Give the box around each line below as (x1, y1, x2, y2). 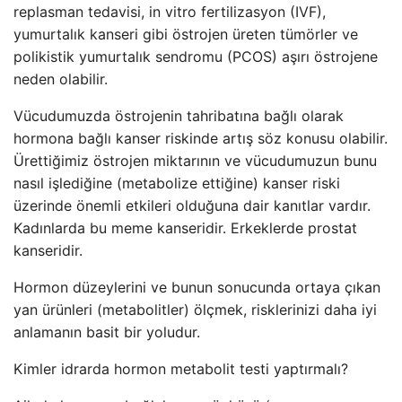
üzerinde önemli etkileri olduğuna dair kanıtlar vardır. (13, 197, 371, 214)
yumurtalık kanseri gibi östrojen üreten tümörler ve (13, 25, 358, 43)
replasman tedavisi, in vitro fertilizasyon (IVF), (13, 3, 326, 21)
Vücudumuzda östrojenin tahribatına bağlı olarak (13, 107, 344, 125)
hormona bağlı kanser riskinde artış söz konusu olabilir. (13, 129, 388, 147)
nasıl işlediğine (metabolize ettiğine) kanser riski (13, 174, 340, 192)
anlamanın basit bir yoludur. (13, 323, 200, 341)
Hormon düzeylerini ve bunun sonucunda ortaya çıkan (13, 278, 380, 296)
